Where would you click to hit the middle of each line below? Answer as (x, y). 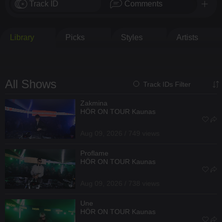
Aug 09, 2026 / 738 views (120, 183)
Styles (132, 37)
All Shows (31, 84)
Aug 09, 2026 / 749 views (120, 133)
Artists (187, 37)
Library (22, 37)
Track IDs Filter (167, 84)
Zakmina (94, 103)
